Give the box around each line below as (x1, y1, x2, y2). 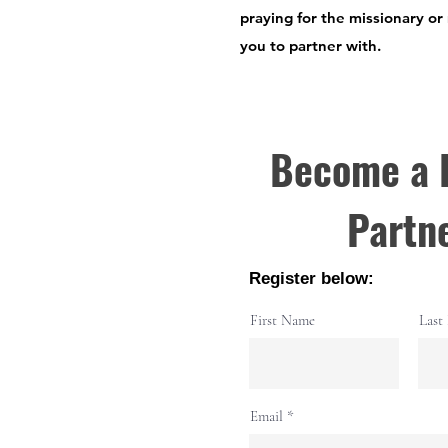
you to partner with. (240, 36, 381, 55)
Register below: (249, 269, 374, 288)
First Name (250, 311, 315, 329)
